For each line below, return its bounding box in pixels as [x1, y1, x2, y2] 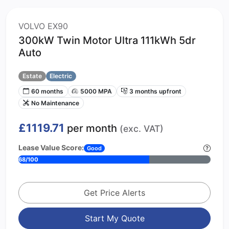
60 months [31, 87, 63, 95]
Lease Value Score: [18, 143, 84, 152]
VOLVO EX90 [18, 20, 68, 31]
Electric [50, 72, 73, 80]
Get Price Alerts [84, 187, 145, 198]
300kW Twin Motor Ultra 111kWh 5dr [18, 34, 196, 47]
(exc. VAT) [120, 123, 164, 134]
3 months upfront [129, 87, 181, 95]
